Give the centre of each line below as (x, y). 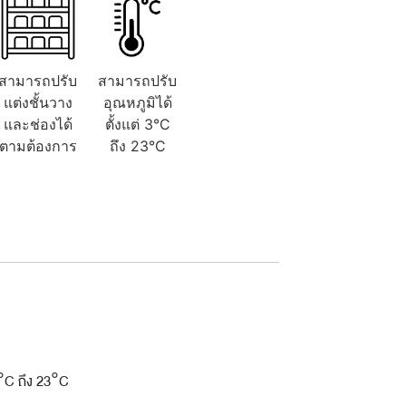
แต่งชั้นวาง (38, 102)
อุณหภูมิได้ (137, 102)
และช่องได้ (38, 124)
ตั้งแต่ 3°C (137, 124)
